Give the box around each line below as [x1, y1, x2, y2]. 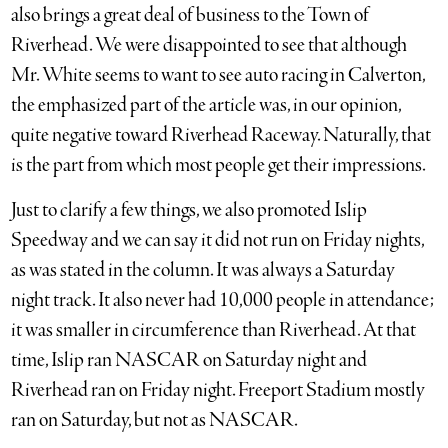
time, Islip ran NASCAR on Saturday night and [11, 347, 368, 374]
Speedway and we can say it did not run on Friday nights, [11, 227, 425, 254]
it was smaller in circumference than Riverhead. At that [11, 317, 417, 344]
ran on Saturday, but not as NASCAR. [11, 407, 299, 434]
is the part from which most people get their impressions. [11, 152, 427, 179]
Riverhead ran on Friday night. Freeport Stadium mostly [11, 377, 426, 404]
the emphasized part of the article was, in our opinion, [11, 92, 402, 119]
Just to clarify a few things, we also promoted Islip [11, 197, 368, 224]
